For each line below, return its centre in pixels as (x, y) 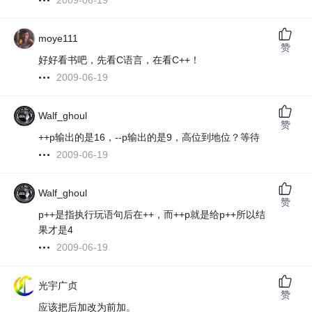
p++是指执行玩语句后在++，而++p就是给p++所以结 (152, 215)
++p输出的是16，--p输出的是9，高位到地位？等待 (149, 138)
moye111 (58, 39)
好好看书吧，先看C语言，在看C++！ (119, 60)
